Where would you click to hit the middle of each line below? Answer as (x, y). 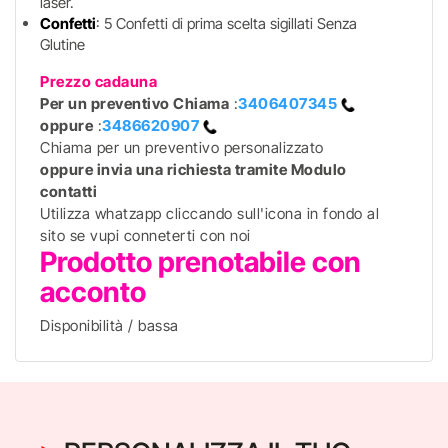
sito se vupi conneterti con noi (145, 235)
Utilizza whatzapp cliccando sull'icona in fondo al (209, 213)
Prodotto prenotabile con (200, 262)
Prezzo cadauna (100, 81)
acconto (93, 292)
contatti (68, 191)
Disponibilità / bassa (109, 325)
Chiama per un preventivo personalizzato (182, 147)
